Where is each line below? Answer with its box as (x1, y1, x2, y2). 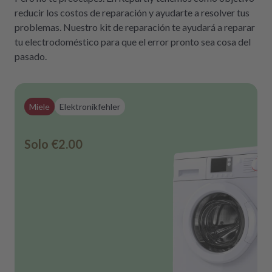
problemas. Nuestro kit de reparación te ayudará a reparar (15, 21, 255, 33)
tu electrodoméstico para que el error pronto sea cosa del (15, 35, 251, 47)
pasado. (15, 50, 47, 62)
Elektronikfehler (59, 101, 120, 112)
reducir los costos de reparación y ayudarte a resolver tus (15, 6, 250, 18)
